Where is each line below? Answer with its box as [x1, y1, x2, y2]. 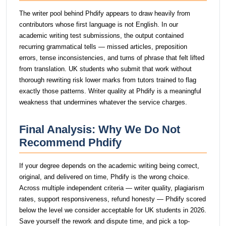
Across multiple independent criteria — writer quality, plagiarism [19, 184, 204, 192]
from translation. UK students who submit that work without [19, 65, 192, 73]
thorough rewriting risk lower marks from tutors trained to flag [19, 76, 196, 84]
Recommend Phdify [19, 136, 122, 149]
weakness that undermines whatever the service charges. [19, 98, 187, 106]
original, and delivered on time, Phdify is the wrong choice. [19, 173, 190, 181]
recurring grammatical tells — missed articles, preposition [19, 43, 187, 50]
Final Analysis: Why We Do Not [19, 123, 180, 136]
